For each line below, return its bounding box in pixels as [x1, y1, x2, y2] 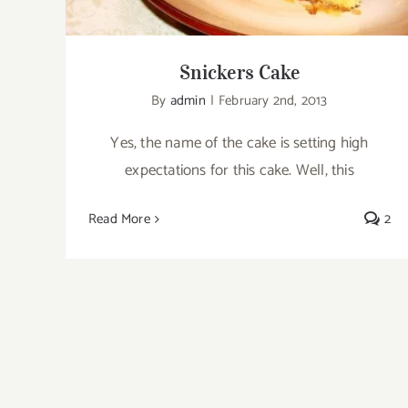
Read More [88, 207, 150, 230]
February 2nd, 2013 [219, 88, 328, 112]
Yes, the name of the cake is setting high [110, 129, 369, 156]
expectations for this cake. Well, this [125, 157, 354, 183]
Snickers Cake [178, 58, 301, 85]
